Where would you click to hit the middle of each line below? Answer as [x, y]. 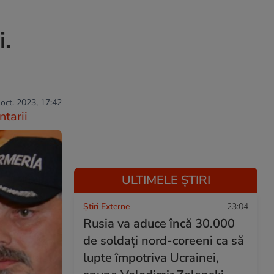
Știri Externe [106, 206]
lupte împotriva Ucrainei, [151, 258]
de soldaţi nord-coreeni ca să [164, 241]
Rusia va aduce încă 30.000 [159, 224]
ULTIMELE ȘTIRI [166, 180]
